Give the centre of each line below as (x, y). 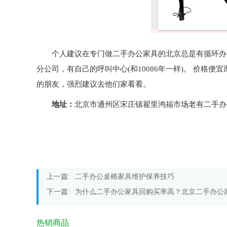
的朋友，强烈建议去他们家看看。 (93, 84)
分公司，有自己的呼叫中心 (82, 69)
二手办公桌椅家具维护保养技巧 (125, 177)
